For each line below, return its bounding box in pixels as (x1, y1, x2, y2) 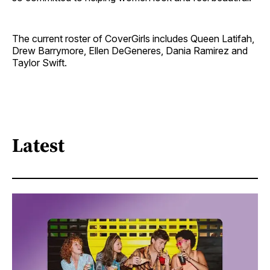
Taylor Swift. (12, 57, 67, 69)
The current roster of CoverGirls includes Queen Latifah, (12, 33, 254, 45)
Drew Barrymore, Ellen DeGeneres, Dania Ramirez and (12, 45, 248, 57)
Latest (12, 131, 64, 159)
